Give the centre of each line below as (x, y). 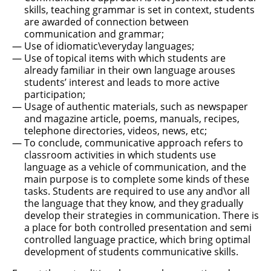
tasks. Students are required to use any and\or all (137, 191)
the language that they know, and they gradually (134, 203)
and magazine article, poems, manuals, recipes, (132, 119)
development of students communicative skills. (131, 252)
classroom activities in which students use (120, 155)
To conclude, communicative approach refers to (134, 143)
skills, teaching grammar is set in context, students (139, 10)
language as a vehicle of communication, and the (135, 167)
